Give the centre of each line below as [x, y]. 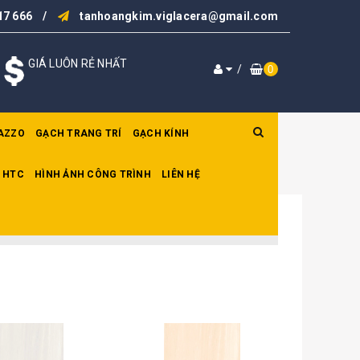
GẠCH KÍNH [160, 133]
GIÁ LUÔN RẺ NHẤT [78, 63]
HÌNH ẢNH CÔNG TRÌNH [93, 174]
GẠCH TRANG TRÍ [79, 133]
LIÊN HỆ [181, 174]
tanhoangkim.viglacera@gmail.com [179, 16]
